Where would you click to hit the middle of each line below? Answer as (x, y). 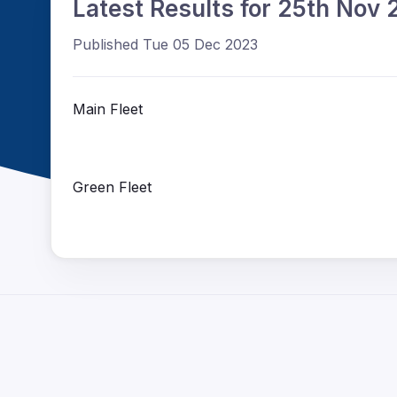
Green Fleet (114, 187)
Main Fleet (110, 109)
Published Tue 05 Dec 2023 (165, 45)
